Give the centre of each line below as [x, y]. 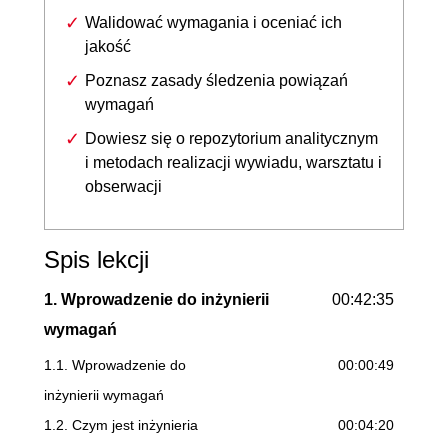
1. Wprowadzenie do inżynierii [156, 299]
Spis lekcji [96, 259]
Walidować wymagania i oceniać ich [213, 22]
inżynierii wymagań [104, 394]
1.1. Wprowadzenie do [115, 364]
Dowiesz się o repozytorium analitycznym [231, 138]
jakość [108, 46]
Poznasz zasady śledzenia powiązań [216, 80]
